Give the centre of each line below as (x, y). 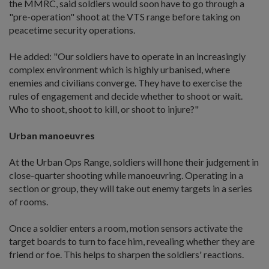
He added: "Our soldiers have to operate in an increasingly (127, 56)
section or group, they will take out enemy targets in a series (131, 188)
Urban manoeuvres (52, 135)
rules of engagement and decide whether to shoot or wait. (126, 95)
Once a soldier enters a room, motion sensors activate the (126, 228)
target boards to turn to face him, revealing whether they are (132, 241)
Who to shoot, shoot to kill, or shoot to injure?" (104, 109)
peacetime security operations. (72, 29)
